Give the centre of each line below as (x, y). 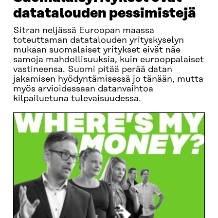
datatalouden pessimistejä (104, 13)
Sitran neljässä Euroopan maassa (83, 31)
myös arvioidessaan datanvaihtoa (83, 89)
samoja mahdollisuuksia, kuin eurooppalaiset (108, 60)
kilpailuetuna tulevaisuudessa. (77, 99)
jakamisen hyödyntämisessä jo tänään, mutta (108, 79)
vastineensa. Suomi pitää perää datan (92, 70)
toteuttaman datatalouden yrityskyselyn (98, 40)
